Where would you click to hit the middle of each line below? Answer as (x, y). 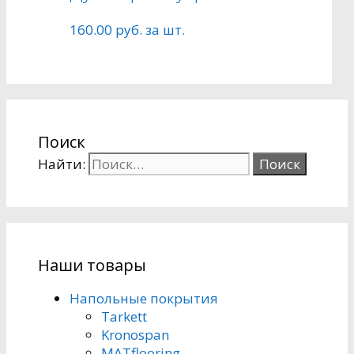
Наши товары (92, 265)
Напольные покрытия (144, 298)
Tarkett (124, 316)
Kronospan (135, 334)
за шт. (164, 29)
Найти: (62, 164)
